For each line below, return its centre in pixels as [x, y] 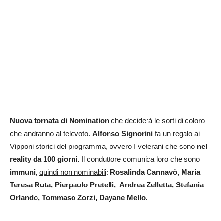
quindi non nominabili [73, 172]
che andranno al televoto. [51, 134]
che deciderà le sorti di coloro [157, 121]
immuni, [24, 172]
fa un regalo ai [176, 134]
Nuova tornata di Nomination [59, 121]
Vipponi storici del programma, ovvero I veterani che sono [103, 147]
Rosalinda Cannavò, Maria [155, 172]
